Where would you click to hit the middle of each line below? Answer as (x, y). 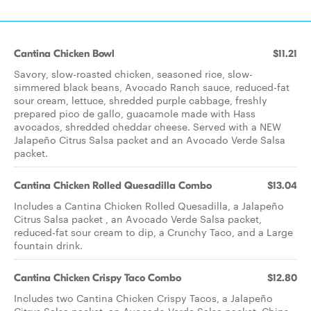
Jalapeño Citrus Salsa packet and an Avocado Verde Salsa (150, 140)
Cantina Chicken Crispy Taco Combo (98, 278)
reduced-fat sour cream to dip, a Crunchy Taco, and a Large (153, 232)
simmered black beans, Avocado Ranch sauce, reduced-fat (152, 87)
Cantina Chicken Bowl (64, 53)
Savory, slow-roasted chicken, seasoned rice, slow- (133, 74)
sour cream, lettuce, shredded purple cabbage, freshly (141, 100)
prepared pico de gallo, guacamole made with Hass (135, 113)
